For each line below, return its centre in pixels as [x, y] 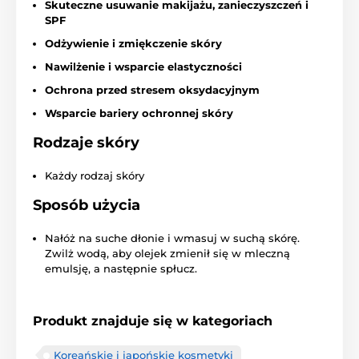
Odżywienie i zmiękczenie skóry [133, 44]
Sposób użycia [87, 206]
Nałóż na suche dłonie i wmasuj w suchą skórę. [172, 238]
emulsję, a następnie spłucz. [121, 269]
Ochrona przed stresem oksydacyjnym [152, 90]
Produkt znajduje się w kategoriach [153, 321]
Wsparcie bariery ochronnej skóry [139, 113]
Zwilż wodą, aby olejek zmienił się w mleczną [167, 254]
